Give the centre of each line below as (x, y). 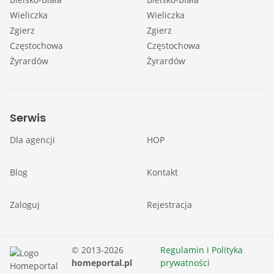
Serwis (28, 118)
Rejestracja (169, 205)
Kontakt (162, 172)
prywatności (185, 263)
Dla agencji (32, 140)
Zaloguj (25, 205)
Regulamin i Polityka (201, 250)
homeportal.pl (102, 263)
